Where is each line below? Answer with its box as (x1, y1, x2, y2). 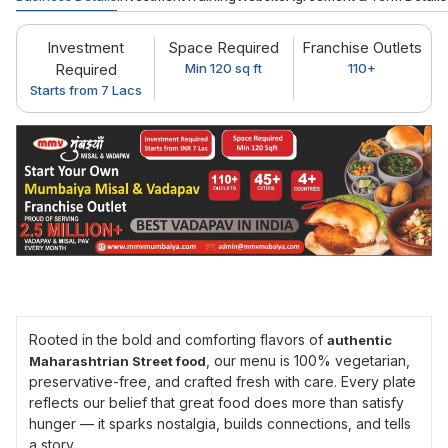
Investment (47, 38, 125, 58)
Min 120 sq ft (185, 60, 263, 77)
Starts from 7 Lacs (29, 82, 142, 99)
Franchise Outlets (302, 38, 423, 58)
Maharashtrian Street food (29, 353, 206, 369)
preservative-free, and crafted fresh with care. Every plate (29, 373, 416, 390)
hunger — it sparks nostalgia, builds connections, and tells (29, 415, 411, 432)
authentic (327, 332, 392, 348)
